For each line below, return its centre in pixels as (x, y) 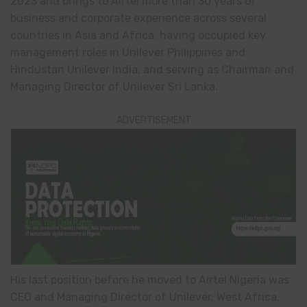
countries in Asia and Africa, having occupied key (138, 36)
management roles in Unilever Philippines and (128, 53)
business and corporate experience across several (138, 19)
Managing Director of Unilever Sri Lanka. (114, 87)
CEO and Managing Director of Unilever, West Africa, (145, 297)
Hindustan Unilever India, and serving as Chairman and (152, 70)
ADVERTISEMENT (153, 121)
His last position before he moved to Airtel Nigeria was (150, 280)
